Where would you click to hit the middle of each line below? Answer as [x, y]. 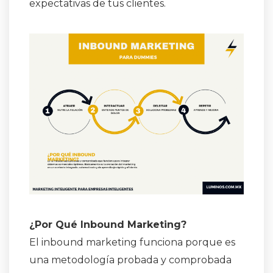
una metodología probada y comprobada [130, 260]
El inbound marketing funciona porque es [132, 243]
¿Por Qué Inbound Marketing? [108, 225]
